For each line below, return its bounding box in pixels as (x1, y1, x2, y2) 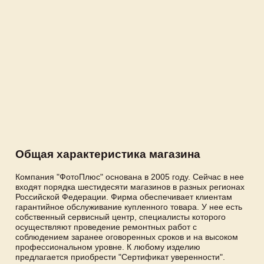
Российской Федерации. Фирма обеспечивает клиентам (15, 192, 232, 202)
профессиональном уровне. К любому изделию (15, 242, 200, 252)
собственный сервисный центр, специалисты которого (15, 212, 226, 222)
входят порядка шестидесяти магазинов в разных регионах (15, 181, 245, 192)
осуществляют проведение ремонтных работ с (15, 222, 197, 232)
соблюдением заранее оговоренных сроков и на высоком (15, 232, 238, 242)
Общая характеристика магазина (15, 148, 200, 161)
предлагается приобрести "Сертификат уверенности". (15, 252, 225, 262)
